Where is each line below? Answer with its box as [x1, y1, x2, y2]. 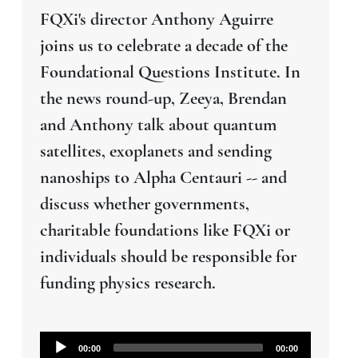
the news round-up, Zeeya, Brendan [39, 86, 287, 109]
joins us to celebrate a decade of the [39, 34, 288, 56]
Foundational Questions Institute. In [39, 60, 300, 82]
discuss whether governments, [39, 192, 249, 214]
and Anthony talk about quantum [39, 113, 276, 135]
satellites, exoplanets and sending [39, 139, 272, 161]
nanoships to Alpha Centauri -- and [39, 165, 287, 188]
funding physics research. [39, 271, 216, 293]
